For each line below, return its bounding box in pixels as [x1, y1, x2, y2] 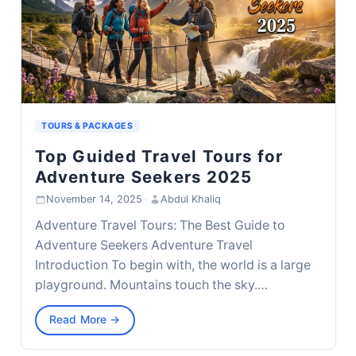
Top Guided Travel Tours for [34, 145, 284, 166]
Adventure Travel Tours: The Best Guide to [34, 218, 285, 234]
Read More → [49, 313, 121, 327]
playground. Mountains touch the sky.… [34, 277, 268, 293]
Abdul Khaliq [160, 193, 221, 206]
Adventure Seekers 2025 [34, 166, 253, 187]
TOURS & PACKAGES [41, 120, 133, 131]
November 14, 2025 [45, 193, 142, 206]
